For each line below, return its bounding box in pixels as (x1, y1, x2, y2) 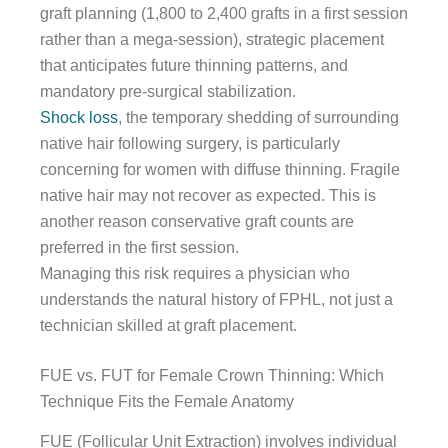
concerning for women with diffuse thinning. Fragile (40, 160, 400, 178)
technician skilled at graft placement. (40, 316, 297, 334)
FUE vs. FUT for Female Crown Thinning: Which (40, 366, 384, 384)
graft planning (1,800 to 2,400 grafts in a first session (40, 4, 408, 22)
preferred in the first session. (40, 238, 239, 256)
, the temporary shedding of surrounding (118, 108, 399, 126)
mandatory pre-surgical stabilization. (40, 82, 296, 100)
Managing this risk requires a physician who (40, 264, 350, 282)
